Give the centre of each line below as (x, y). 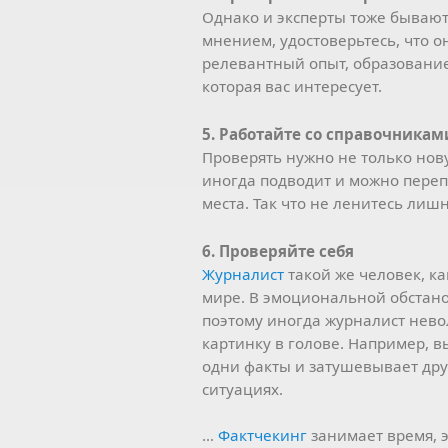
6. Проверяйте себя (278, 250)
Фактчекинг (262, 434)
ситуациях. (242, 388)
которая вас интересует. (292, 85)
